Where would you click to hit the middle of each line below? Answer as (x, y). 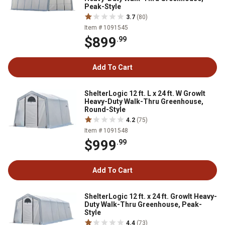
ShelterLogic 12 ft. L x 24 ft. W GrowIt (145, 93)
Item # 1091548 (106, 130)
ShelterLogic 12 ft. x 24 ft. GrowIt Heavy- (151, 196)
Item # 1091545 (106, 27)
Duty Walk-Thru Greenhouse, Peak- (143, 204)
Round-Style (105, 109)
